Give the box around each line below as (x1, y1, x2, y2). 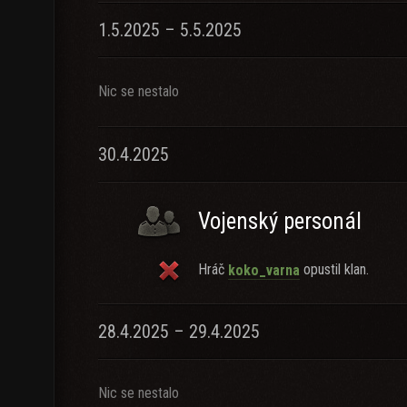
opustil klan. (300, 261, 369, 278)
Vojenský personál (198, 208, 362, 234)
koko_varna (228, 261, 300, 279)
